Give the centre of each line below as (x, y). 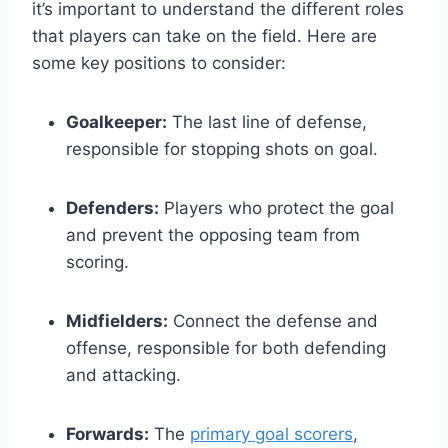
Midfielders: (117, 321)
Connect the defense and (273, 321)
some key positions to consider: (159, 63)
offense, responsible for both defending (226, 348)
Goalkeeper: (116, 122)
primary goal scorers (271, 434)
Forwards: (107, 434)
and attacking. (123, 375)
